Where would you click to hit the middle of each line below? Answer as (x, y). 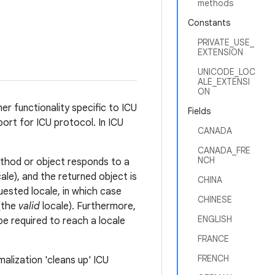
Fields (199, 111)
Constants (209, 23)
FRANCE (213, 239)
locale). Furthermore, (88, 206)
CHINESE (215, 199)
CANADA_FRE (224, 150)
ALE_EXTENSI (224, 82)
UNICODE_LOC (227, 72)
